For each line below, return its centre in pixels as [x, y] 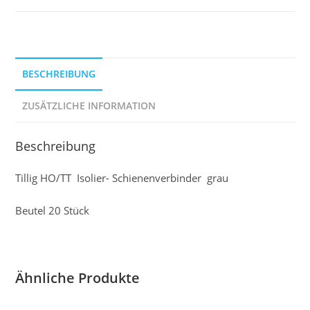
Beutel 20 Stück [53, 211]
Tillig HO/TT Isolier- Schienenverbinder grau [122, 178]
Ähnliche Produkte [78, 278]
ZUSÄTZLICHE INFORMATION [89, 106]
